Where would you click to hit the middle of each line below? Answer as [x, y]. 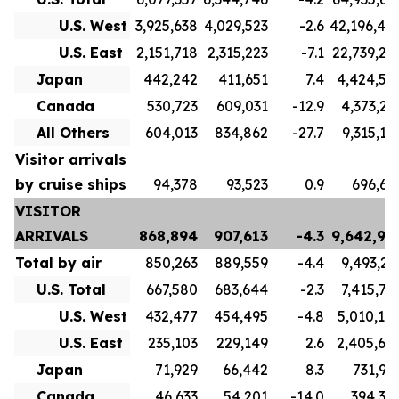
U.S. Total [71, 289]
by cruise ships [71, 184]
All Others [73, 133]
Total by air [58, 263]
